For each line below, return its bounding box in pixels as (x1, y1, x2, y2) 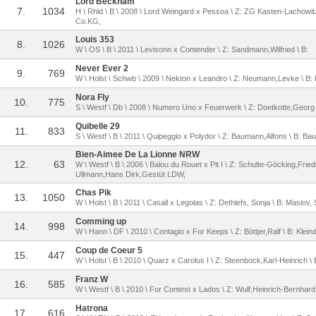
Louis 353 (75, 35, 114, 44)
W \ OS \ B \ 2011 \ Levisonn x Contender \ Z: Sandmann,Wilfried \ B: (75, 45, 308, 54)
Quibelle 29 (75, 121, 120, 131)
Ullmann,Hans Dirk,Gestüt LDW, (75, 170, 186, 178)
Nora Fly (75, 92, 109, 102)
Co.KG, (75, 17, 101, 25)
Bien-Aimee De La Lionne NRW (75, 150, 200, 159)
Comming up (75, 217, 126, 226)
